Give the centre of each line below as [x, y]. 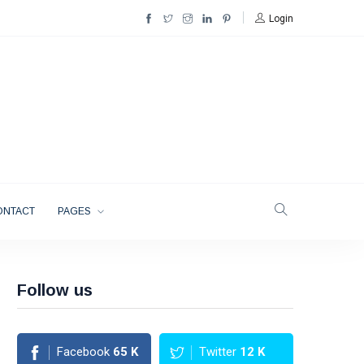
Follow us [55, 290]
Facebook [83, 352]
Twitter [218, 352]
